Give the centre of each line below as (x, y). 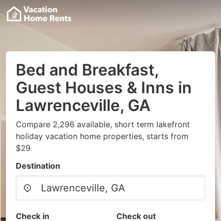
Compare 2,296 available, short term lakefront (103, 124)
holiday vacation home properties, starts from (102, 136)
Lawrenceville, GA (83, 105)
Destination (38, 166)
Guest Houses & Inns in (104, 88)
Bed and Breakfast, (87, 70)
